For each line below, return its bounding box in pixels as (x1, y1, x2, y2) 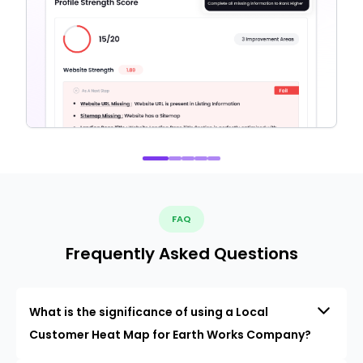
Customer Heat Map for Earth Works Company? (29, 326, 311, 343)
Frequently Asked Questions (65, 241, 298, 265)
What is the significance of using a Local (29, 303, 268, 320)
